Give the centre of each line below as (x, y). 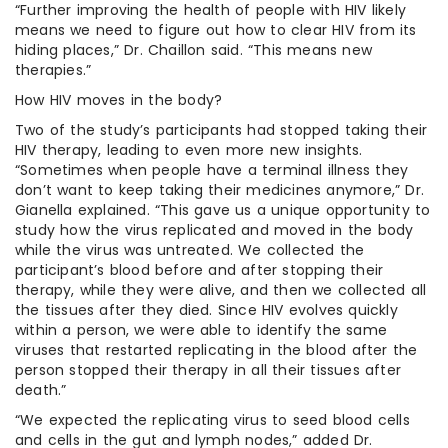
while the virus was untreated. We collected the (190, 249)
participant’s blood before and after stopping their (199, 269)
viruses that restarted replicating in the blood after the (216, 349)
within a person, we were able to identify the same (201, 329)
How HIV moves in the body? (119, 99)
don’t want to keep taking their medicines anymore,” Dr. (220, 189)
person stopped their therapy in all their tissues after (208, 369)
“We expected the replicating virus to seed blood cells (212, 419)
